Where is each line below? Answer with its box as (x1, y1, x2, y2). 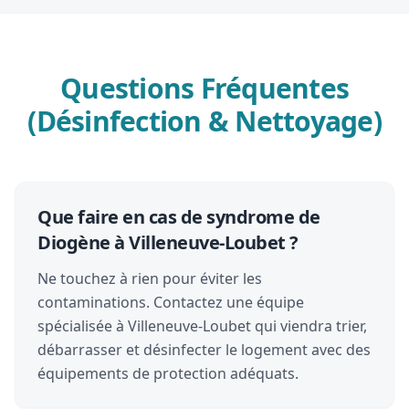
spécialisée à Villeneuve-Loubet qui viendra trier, (37, 316, 367, 336)
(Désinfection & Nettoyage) (27, 102, 382, 140)
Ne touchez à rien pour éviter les (37, 268, 262, 288)
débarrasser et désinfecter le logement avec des (37, 340, 371, 360)
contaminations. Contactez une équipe (37, 292, 304, 312)
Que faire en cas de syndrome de (37, 204, 320, 229)
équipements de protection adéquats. (37, 363, 299, 383)
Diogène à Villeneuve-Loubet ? (37, 230, 299, 255)
